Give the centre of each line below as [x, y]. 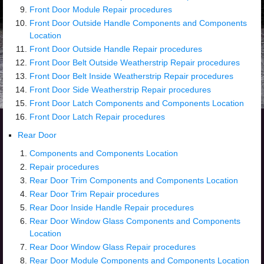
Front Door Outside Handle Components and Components [138, 23]
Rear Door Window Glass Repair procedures [113, 247]
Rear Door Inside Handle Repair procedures [112, 207]
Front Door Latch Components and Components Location [137, 103]
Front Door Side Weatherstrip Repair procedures [120, 90]
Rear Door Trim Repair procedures [94, 194]
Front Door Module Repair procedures [101, 9]
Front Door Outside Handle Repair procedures [116, 49]
